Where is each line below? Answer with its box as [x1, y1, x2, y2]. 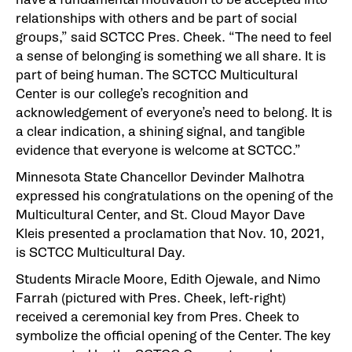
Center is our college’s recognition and [16, 85, 248, 102]
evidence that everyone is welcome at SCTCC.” [16, 141, 301, 159]
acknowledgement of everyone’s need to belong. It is [16, 104, 332, 121]
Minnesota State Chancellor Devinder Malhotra [16, 168, 305, 185]
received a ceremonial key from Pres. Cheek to [16, 308, 299, 325]
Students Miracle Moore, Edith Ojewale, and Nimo [16, 270, 321, 288]
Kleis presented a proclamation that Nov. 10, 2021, [16, 225, 324, 242]
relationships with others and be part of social [16, 9, 297, 27]
